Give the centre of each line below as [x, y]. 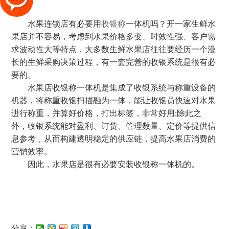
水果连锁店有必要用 [56, 24]
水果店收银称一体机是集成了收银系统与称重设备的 [114, 88]
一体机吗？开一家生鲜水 [171, 24]
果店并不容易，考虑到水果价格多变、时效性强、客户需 [114, 37]
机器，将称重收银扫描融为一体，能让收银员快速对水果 [114, 100]
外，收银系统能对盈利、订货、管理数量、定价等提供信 [114, 126]
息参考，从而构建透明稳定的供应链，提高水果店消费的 [114, 139]
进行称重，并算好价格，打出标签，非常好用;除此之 [107, 113]
